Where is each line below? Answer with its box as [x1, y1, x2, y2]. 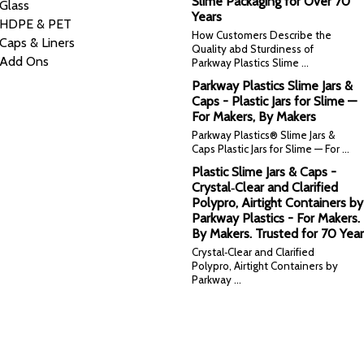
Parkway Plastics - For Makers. [192, 210, 360, 226]
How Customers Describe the [192, 28, 331, 41]
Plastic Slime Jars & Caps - [192, 163, 336, 180]
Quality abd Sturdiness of [192, 41, 314, 55]
